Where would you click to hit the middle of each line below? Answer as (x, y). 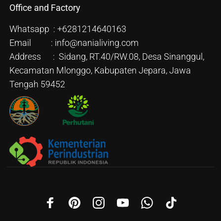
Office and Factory (45, 8)
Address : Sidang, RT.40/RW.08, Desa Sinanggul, (107, 57)
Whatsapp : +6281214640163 (68, 29)
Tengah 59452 (37, 84)
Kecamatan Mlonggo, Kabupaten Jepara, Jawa (100, 71)
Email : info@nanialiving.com (74, 43)
